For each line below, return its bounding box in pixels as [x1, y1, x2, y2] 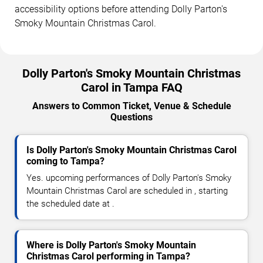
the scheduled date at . [26, 198, 114, 209]
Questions [110, 111, 153, 123]
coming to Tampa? [26, 155, 104, 167]
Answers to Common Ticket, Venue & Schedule [32, 100, 231, 112]
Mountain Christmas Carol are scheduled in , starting [26, 185, 228, 196]
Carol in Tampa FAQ [80, 80, 183, 95]
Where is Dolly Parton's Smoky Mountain [26, 239, 196, 251]
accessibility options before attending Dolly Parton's [15, 3, 227, 15]
